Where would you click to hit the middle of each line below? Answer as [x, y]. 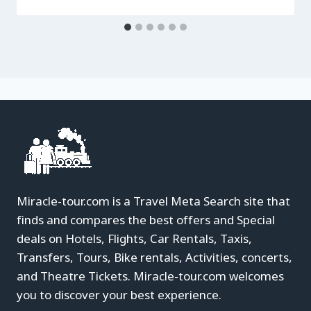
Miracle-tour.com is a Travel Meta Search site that [153, 201]
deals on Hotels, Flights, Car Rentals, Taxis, [134, 239]
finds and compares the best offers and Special [146, 220]
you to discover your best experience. [119, 295]
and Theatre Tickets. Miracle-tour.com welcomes [150, 276]
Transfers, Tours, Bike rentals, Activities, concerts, [154, 258]
